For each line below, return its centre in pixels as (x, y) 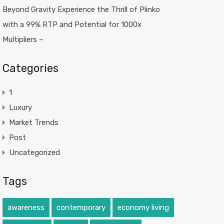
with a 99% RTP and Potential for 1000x (72, 24)
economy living (143, 207)
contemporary (81, 207)
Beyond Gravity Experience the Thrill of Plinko (81, 9)
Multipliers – (23, 39)
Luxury (20, 107)
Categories (30, 68)
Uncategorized (34, 152)
